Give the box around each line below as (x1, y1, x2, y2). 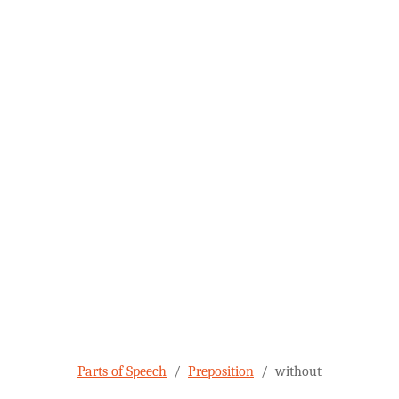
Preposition (188, 363, 254, 379)
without (275, 363, 322, 379)
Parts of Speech (77, 363, 167, 379)
